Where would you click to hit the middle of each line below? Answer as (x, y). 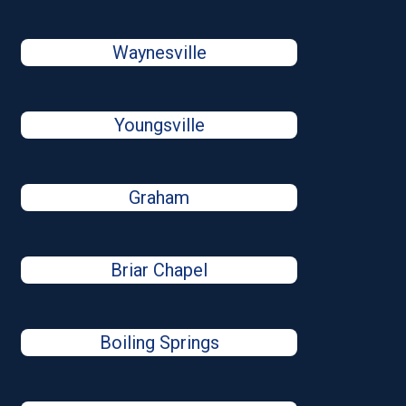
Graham (159, 198)
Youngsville (159, 125)
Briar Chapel (159, 270)
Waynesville (159, 53)
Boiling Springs (159, 343)
